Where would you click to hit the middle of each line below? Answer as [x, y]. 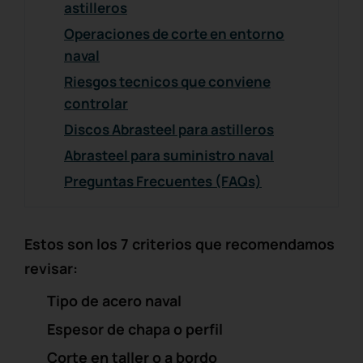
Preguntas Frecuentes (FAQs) [163, 181]
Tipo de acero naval [114, 300]
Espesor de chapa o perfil [135, 329]
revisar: [51, 268]
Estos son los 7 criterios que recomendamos [179, 243]
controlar [96, 103]
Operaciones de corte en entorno [174, 33]
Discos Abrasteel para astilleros [169, 129]
